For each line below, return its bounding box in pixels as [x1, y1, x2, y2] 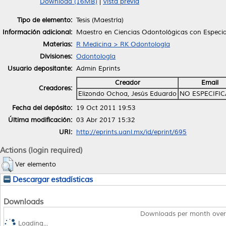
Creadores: [39, 84, 72, 92]
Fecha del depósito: [12, 103, 72, 112]
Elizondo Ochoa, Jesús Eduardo [78, 89, 177, 98]
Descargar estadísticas [11, 175, 93, 184]
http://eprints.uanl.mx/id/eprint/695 [76, 128, 187, 136]
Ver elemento [15, 160, 56, 168]
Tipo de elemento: [17, 16, 72, 24]
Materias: [43, 40, 72, 48]
